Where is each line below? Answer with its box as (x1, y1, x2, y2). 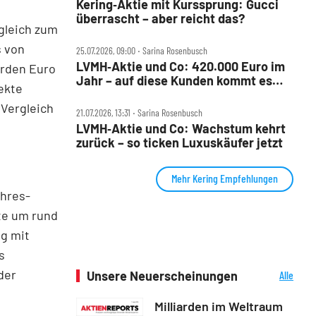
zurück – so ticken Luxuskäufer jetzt (76, 134, 283, 150)
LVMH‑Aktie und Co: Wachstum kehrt (76, 120, 286, 136)
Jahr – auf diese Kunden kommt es (76, 72, 272, 88)
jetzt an (76, 86, 119, 102)
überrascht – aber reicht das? (76, 10, 245, 26)
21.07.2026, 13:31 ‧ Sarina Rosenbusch (76, 106, 202, 119)
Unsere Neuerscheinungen (87, 267, 238, 284)
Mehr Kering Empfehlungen (171, 171, 278, 185)
